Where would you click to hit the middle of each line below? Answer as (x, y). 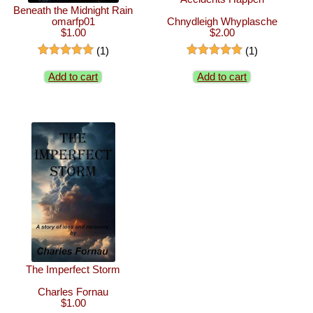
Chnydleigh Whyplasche (222, 22)
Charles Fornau (73, 292)
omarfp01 (73, 22)
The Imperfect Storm (73, 269)
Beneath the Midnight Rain (73, 10)
